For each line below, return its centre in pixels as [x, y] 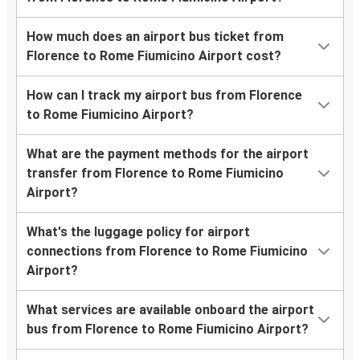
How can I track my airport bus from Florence [164, 96]
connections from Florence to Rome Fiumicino [167, 252]
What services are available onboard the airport [170, 310]
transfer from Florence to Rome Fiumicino [155, 174]
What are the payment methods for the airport [168, 154]
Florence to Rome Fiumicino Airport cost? [154, 56]
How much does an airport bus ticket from [155, 37]
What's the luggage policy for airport [138, 232]
